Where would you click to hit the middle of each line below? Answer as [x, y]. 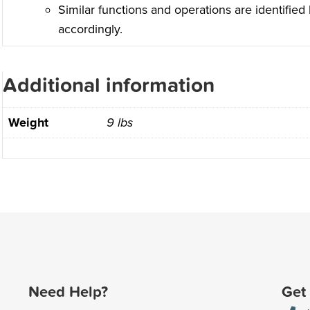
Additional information [108, 86]
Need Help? [68, 292]
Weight [28, 123]
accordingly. [90, 29]
